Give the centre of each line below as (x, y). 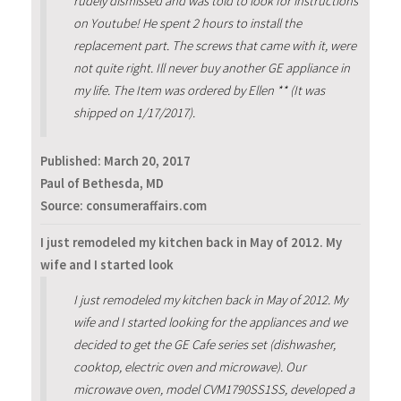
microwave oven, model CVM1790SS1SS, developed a (213, 390)
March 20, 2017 (147, 161)
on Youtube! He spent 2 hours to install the (187, 23)
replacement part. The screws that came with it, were (214, 45)
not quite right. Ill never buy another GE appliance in (211, 68)
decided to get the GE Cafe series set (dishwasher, (204, 345)
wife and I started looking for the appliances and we (210, 323)
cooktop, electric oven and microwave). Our (189, 367)
